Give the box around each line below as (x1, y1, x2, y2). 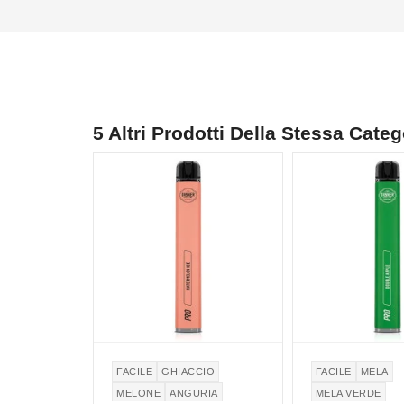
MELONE (116, 388, 161, 399)
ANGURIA (170, 388, 218, 399)
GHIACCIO (161, 366, 215, 378)
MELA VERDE (315, 388, 381, 399)
